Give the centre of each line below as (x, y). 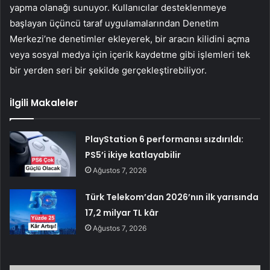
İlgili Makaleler (44, 102)
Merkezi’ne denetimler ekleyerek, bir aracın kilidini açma (130, 39)
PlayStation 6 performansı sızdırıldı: (165, 139)
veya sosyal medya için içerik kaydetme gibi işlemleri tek (130, 54)
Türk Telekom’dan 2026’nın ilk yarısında (172, 197)
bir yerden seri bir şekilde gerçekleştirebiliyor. (108, 70)
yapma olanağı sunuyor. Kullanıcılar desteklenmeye (118, 7)
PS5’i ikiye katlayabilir (133, 155)
